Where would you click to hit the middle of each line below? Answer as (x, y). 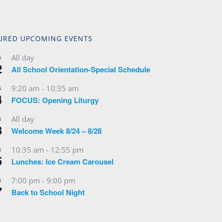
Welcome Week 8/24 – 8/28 (56, 131)
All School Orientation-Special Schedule (81, 69)
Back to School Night (48, 192)
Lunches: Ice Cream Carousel (62, 161)
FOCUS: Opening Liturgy (55, 100)
